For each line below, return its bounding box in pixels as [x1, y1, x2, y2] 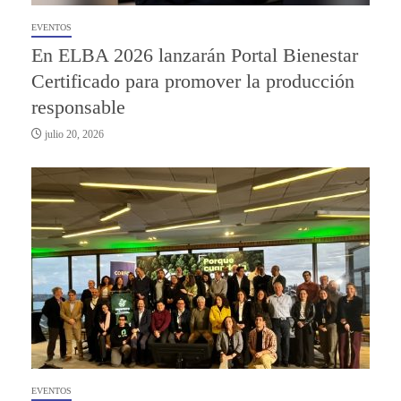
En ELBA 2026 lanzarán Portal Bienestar [31, 44, 358, 67]
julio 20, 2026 [42, 128, 104, 141]
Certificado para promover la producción [31, 70, 354, 93]
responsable [31, 96, 125, 119]
